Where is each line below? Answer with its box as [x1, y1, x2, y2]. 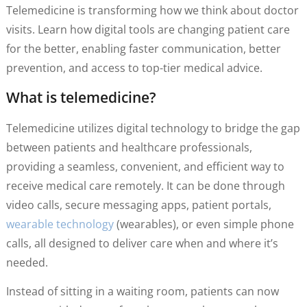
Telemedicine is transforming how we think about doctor [5, 3, 299, 19]
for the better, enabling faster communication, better [5, 41, 281, 57]
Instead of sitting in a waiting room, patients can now [5, 284, 279, 299]
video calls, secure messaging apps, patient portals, [5, 197, 271, 212]
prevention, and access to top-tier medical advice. [5, 60, 262, 76]
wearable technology [5, 216, 114, 232]
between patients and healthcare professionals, [5, 139, 252, 155]
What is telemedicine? [5, 87, 156, 107]
